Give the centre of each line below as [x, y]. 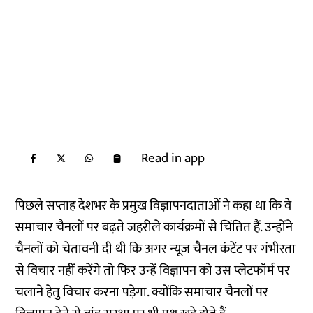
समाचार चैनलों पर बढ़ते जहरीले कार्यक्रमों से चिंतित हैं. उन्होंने [154, 227]
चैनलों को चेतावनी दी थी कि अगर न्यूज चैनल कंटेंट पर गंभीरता [156, 249]
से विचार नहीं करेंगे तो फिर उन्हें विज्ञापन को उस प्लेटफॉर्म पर [153, 271]
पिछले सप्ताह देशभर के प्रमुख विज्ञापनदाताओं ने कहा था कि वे [154, 206]
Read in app [173, 158]
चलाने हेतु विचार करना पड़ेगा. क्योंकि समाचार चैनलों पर [142, 292]
